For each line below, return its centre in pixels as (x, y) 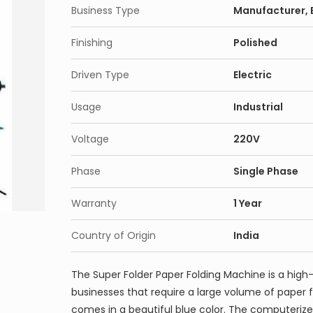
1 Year (248, 203)
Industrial (258, 107)
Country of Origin (114, 235)
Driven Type (100, 75)
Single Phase (266, 171)
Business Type (105, 10)
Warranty (94, 203)
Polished (255, 43)
